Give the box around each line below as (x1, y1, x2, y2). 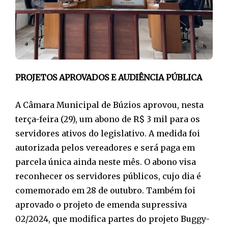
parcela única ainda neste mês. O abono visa (15, 157, 196, 167)
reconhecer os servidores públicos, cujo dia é (15, 171, 201, 182)
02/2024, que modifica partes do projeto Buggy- (15, 214, 210, 224)
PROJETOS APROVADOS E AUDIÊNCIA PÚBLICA (15, 72, 202, 83)
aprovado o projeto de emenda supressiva (15, 199, 187, 210)
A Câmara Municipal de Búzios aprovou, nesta (15, 100, 204, 110)
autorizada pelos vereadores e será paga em (15, 142, 195, 153)
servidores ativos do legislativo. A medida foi (15, 128, 200, 139)
